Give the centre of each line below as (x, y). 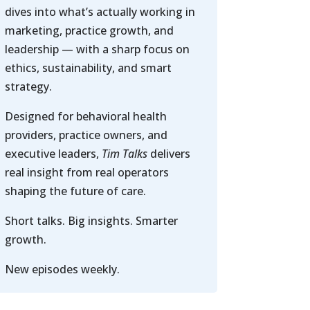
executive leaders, (52, 154)
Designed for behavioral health (85, 117)
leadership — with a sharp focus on (97, 49)
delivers (170, 154)
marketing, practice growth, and (89, 31)
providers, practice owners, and (86, 135)
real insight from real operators (86, 173)
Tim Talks (124, 154)
